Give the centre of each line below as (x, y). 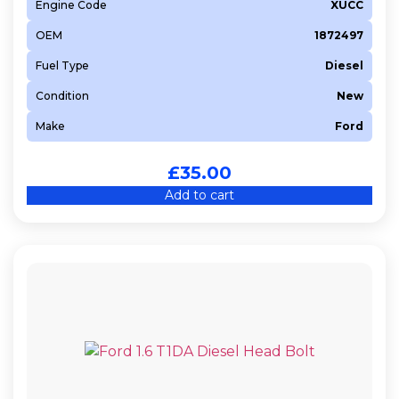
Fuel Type (62, 65)
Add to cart (199, 195)
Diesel (344, 65)
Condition (62, 95)
